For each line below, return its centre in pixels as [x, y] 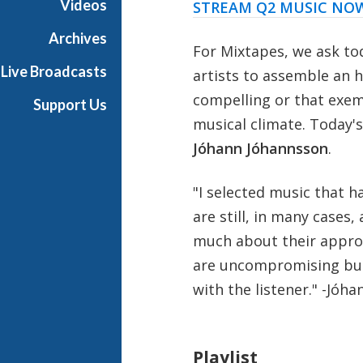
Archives [78, 38]
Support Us [70, 105]
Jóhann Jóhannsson [260, 148]
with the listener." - [259, 289]
